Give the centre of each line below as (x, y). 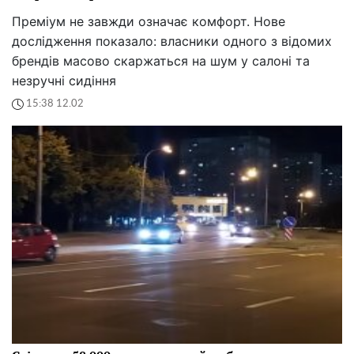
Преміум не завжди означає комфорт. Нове (149, 21)
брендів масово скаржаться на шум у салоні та (161, 60)
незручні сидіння (64, 80)
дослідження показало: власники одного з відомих (172, 41)
